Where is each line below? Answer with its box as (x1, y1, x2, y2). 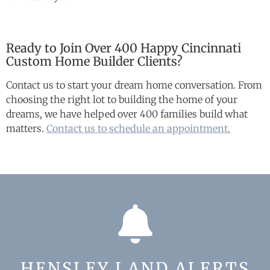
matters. (6, 122, 46, 134)
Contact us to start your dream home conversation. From (6, 78, 262, 91)
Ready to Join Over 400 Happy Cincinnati (6, 40, 241, 55)
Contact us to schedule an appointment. (46, 122, 230, 134)
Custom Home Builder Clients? (6, 53, 183, 69)
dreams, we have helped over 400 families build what (6, 107, 248, 120)
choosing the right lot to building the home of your (6, 93, 237, 105)
